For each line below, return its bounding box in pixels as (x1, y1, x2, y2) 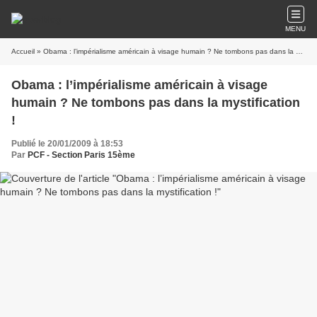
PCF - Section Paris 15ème (28, 150, 135, 160)
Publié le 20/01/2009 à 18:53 (11, 139, 123, 149)
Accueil (11, 47, 35, 55)
